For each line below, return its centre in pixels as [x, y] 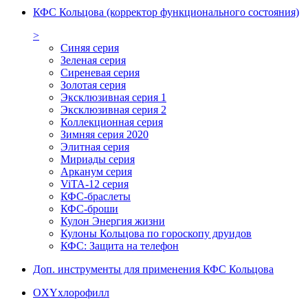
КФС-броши [89, 208]
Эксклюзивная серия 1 [113, 97]
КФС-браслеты [96, 196]
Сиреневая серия [100, 72]
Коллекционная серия [112, 122]
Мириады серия [98, 159]
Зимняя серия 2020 [104, 134]
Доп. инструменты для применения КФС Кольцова [153, 269]
